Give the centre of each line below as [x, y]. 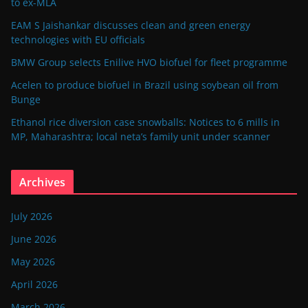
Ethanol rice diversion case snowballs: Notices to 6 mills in [145, 122]
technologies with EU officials [78, 39]
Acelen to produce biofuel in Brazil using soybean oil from [145, 85]
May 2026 [33, 261]
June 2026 [34, 239]
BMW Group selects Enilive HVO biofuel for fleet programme [149, 62]
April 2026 [34, 284]
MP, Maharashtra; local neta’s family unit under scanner [141, 136]
